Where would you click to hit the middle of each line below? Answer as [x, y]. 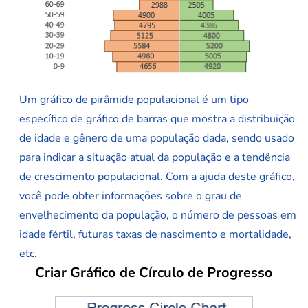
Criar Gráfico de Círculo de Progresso [154, 273]
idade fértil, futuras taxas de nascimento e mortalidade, [155, 235]
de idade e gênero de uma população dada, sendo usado [157, 139]
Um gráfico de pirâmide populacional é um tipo [134, 100]
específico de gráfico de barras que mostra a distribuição [157, 119]
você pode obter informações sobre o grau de [131, 196]
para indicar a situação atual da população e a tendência [155, 158]
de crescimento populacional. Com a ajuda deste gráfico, [157, 177]
